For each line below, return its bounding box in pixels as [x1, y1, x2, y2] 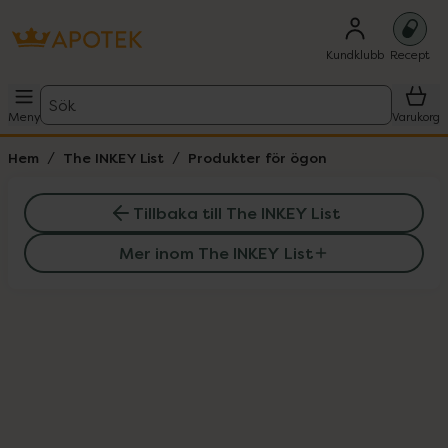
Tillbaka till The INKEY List [132, 202, 340, 224]
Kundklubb [326, 47, 384, 62]
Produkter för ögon [188, 148, 327, 167]
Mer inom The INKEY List [119, 242, 313, 264]
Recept [390, 47, 430, 62]
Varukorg [392, 109, 440, 124]
